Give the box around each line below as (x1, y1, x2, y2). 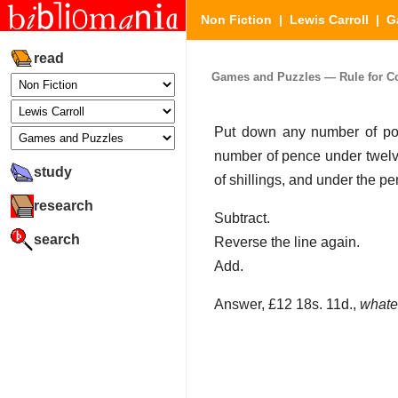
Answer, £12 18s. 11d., (214, 297, 360, 313)
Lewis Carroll (290, 12, 369, 27)
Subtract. (214, 211, 270, 227)
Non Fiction (201, 12, 272, 27)
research (34, 197, 93, 213)
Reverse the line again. (214, 235, 360, 251)
